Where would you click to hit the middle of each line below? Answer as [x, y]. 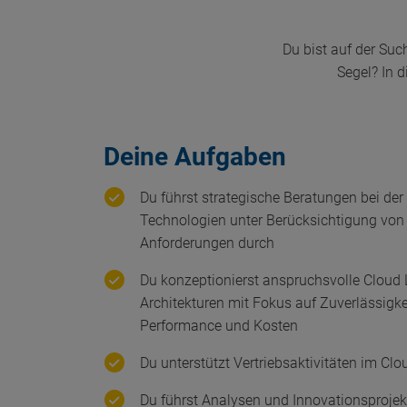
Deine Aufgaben [195, 156]
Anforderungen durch [207, 243]
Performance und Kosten [219, 325]
